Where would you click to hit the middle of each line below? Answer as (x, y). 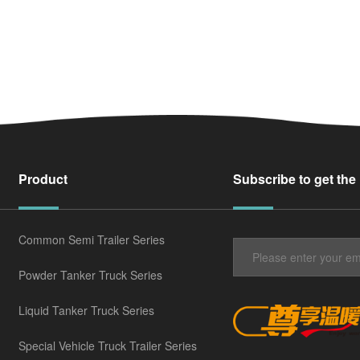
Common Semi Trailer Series (92, 239)
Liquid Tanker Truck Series (87, 310)
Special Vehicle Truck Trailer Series (108, 345)
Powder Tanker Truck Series (91, 274)
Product (43, 178)
